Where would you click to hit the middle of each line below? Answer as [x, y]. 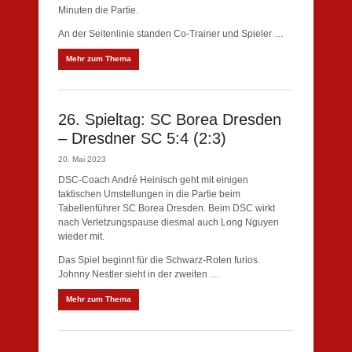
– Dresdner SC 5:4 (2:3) [142, 138]
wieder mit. [81, 236]
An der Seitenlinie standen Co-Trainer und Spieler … [171, 34]
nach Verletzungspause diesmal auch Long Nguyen [169, 222]
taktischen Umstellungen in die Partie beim [149, 194]
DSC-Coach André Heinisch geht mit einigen [153, 180]
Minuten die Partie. [98, 10]
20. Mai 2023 [82, 159]
